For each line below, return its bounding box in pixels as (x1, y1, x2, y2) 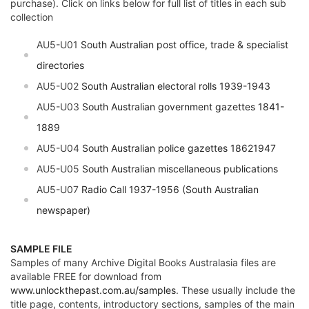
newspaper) (37, 204, 90, 217)
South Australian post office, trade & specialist (81, 39, 288, 51)
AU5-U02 (37, 80, 81, 92)
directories (37, 59, 84, 72)
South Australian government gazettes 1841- (82, 101, 284, 113)
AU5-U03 (37, 101, 82, 113)
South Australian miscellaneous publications (82, 163, 278, 175)
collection (10, 11, 53, 23)
